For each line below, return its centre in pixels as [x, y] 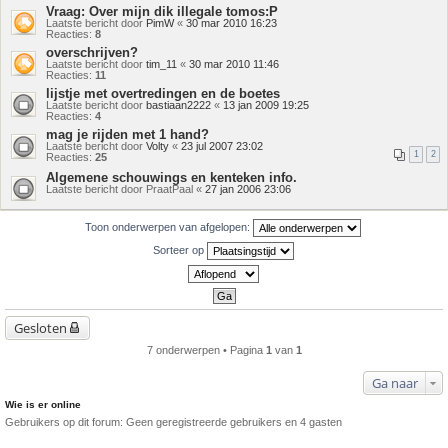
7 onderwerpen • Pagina [206, 350]
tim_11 [161, 64]
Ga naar [395, 383]
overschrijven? [92, 52]
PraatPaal [169, 189]
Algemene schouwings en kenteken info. [171, 177]
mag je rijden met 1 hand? [127, 134]
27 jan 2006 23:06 [248, 189]
